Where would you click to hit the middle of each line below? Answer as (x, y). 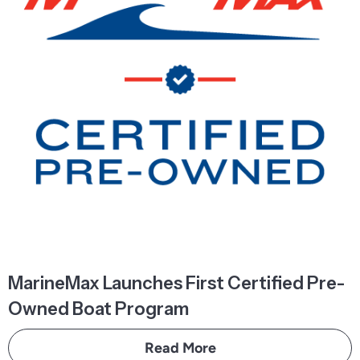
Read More (180, 348)
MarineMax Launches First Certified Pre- (176, 283)
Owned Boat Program (98, 309)
